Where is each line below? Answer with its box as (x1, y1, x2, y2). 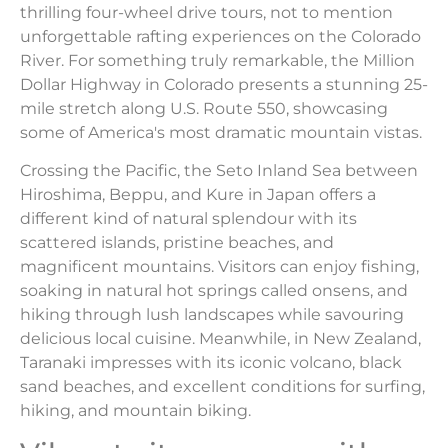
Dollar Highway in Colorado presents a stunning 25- (20, 74, 428, 94)
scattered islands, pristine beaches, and (20, 232, 334, 252)
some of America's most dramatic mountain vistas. (20, 122, 422, 142)
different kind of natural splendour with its (20, 208, 357, 228)
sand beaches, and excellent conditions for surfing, (20, 376, 425, 396)
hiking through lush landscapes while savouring (20, 304, 404, 324)
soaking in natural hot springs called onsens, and (20, 280, 408, 300)
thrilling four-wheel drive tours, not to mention (20, 2, 393, 22)
